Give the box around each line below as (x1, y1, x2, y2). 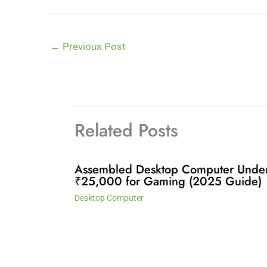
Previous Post (60, 41, 126, 52)
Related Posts (74, 117, 178, 144)
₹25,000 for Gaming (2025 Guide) (74, 173, 262, 191)
